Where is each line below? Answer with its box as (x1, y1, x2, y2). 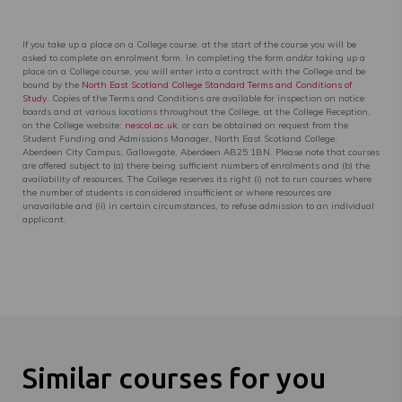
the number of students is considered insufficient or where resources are (22, 186, 331, 198)
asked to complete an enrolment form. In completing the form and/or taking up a (22, 51, 365, 64)
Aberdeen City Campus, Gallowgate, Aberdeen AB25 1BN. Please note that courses (22, 145, 380, 158)
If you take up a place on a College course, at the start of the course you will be (22, 38, 356, 50)
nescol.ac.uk (125, 118, 177, 131)
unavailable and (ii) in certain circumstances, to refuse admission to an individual (22, 199, 374, 212)
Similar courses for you (22, 361, 326, 394)
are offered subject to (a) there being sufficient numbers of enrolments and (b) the (22, 159, 370, 171)
